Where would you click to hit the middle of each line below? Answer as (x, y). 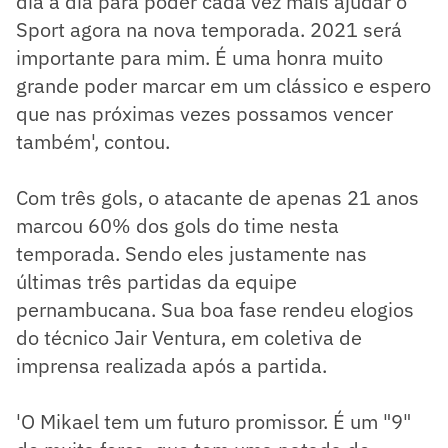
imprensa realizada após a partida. (171, 366)
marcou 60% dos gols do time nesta (177, 226)
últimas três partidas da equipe (156, 282)
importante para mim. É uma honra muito (199, 58)
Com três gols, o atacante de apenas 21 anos (217, 198)
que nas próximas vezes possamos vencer (204, 114)
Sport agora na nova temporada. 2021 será (209, 30)
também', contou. (93, 142)
